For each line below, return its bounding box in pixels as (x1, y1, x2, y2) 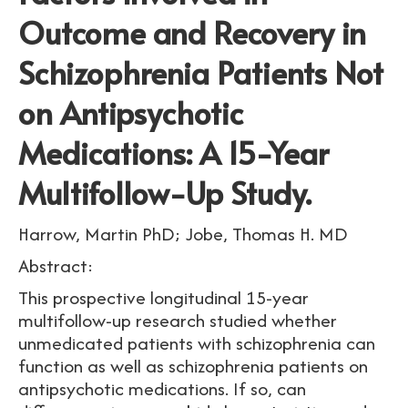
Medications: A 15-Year (18, 131, 329, 174)
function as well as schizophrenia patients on (18, 352, 368, 379)
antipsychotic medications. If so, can (18, 375, 306, 402)
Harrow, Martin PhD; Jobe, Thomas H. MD (18, 220, 348, 247)
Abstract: (18, 252, 94, 279)
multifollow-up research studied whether (18, 307, 337, 333)
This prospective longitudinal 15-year (18, 284, 309, 311)
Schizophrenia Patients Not (18, 51, 383, 94)
